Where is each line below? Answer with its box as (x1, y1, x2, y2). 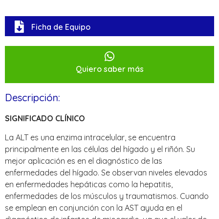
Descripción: (5, 91, 60, 104)
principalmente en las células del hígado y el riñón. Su (5, 144, 195, 154)
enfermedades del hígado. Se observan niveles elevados (5, 167, 207, 177)
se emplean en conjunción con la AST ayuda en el (5, 202, 182, 213)
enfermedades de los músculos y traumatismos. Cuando (5, 191, 209, 201)
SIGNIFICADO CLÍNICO (5, 113, 85, 124)
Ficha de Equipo (31, 22, 90, 32)
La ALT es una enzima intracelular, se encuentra (5, 132, 175, 142)
